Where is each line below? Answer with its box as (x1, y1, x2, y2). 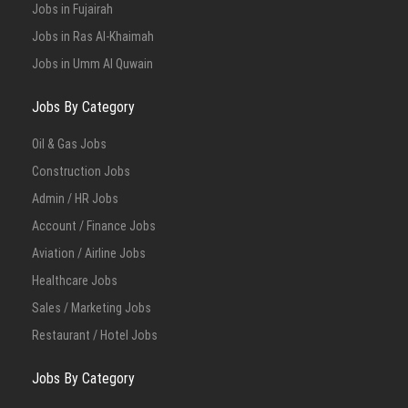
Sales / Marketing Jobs (32, 301, 151, 315)
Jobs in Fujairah (32, 2, 113, 16)
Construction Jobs (32, 164, 130, 178)
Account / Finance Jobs (32, 219, 156, 233)
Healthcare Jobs (32, 273, 117, 288)
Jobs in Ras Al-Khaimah (32, 29, 154, 44)
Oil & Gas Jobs (32, 137, 107, 151)
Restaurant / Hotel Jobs (32, 328, 158, 342)
